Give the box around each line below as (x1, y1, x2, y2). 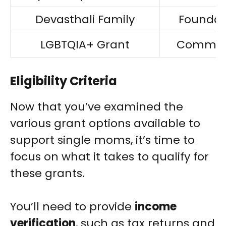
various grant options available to (10, 116, 200, 132)
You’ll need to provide (10, 199, 135, 215)
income (135, 199, 177, 215)
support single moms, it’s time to (10, 132, 195, 148)
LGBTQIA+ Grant (40, 37, 130, 53)
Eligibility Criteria (10, 73, 117, 90)
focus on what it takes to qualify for (10, 149, 209, 165)
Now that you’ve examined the (10, 99, 183, 115)
